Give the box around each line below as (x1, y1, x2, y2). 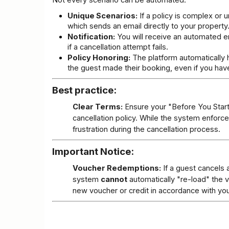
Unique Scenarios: (67, 11, 138, 21)
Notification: (67, 32, 115, 42)
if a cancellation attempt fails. (67, 42, 168, 52)
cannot (101, 175, 127, 185)
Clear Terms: (73, 102, 123, 112)
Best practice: (52, 84, 117, 97)
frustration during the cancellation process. (73, 125, 220, 134)
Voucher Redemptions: (73, 164, 161, 173)
